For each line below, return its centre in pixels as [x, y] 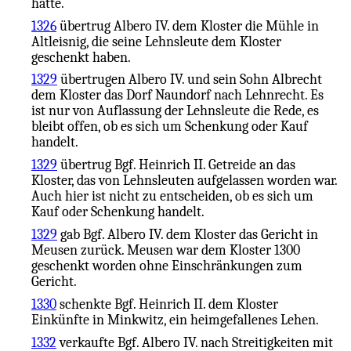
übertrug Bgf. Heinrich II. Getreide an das [176, 165]
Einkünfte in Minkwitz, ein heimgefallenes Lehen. [175, 319]
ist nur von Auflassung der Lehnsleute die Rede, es [175, 111]
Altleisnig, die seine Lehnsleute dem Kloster [156, 41]
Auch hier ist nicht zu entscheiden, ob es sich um [172, 196]
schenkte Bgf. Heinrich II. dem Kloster [167, 304]
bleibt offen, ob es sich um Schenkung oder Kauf [170, 127]
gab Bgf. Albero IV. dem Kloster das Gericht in [188, 234]
